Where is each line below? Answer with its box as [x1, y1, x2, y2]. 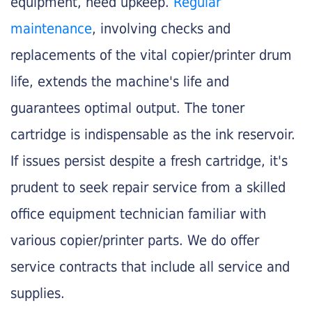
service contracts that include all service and [10, 258, 290, 275]
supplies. [10, 284, 65, 302]
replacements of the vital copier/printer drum [10, 46, 292, 63]
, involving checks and [92, 19, 231, 37]
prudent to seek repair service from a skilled [10, 178, 286, 196]
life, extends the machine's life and [10, 72, 229, 90]
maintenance [10, 19, 92, 37]
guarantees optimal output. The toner [10, 99, 244, 116]
